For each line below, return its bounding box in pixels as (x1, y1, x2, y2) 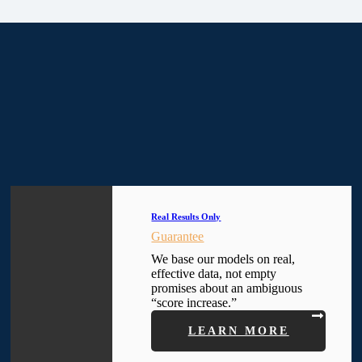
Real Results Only (151, 211, 221, 221)
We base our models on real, (151, 251, 296, 266)
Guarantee (151, 229, 204, 244)
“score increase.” (151, 295, 238, 309)
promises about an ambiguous (151, 280, 303, 295)
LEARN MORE (187, 324, 289, 337)
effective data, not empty (151, 266, 277, 280)
